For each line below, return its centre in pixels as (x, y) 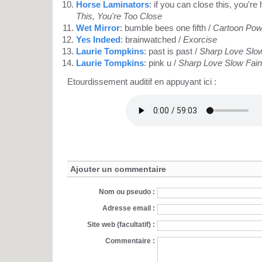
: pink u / (161, 63)
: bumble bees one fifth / (166, 28)
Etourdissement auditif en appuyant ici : (142, 82)
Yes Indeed (98, 40)
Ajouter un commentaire (118, 169)
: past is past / (172, 51)
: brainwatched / (152, 40)
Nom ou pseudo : (127, 192)
